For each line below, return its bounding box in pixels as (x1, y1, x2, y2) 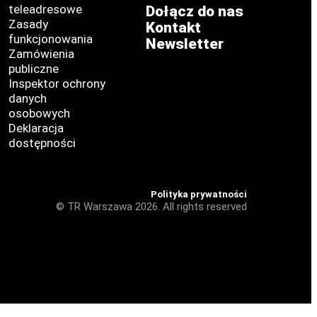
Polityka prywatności (150, 189, 247, 200)
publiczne (8, 62, 59, 76)
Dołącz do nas (146, 3, 244, 20)
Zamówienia (8, 47, 74, 61)
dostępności (8, 136, 76, 150)
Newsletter (146, 35, 224, 52)
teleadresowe (8, 2, 82, 16)
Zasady (8, 17, 48, 31)
